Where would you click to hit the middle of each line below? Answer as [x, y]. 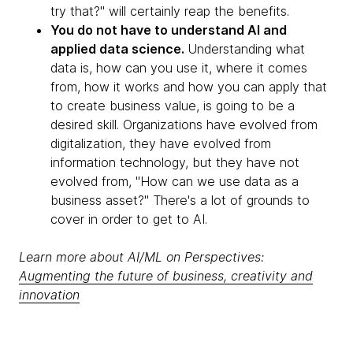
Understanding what [246, 49]
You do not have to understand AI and [169, 30]
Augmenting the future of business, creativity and [166, 276]
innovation [49, 295]
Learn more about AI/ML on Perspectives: [141, 257]
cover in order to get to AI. [131, 219]
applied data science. [119, 49]
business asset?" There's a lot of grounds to [180, 200]
